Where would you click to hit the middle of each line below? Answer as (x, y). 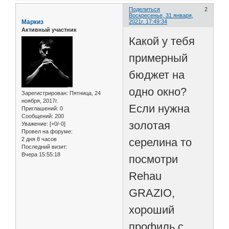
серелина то (161, 142)
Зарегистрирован (44, 93)
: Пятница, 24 (84, 93)
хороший (153, 210)
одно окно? (158, 91)
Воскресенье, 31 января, (161, 16)
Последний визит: (44, 146)
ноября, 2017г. (40, 100)
